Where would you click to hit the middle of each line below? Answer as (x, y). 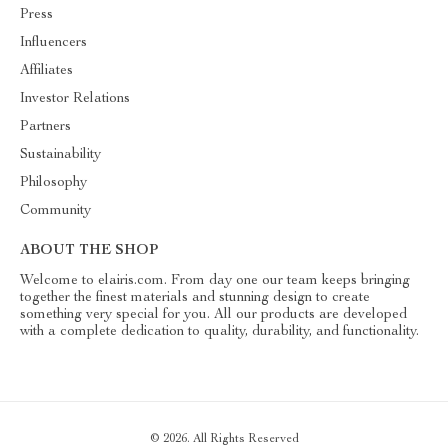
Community (55, 211)
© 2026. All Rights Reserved (224, 439)
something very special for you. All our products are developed (213, 315)
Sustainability (60, 155)
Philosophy (53, 183)
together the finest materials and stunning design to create (195, 298)
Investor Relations (75, 99)
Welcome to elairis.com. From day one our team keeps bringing (215, 281)
